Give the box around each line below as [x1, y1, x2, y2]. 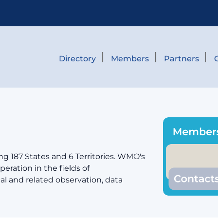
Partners [163, 54, 199, 63]
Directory [58, 54, 96, 63]
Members [110, 54, 149, 63]
